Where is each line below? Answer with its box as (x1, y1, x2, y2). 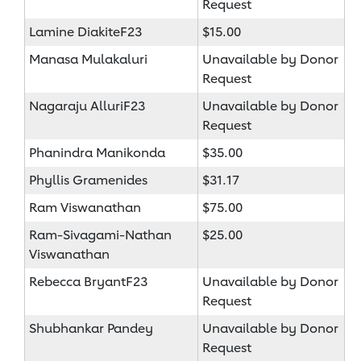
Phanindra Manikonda (29, 144, 165, 160)
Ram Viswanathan (29, 199, 141, 215)
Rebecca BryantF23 (29, 273, 147, 289)
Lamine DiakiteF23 (29, 23, 142, 39)
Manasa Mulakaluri (29, 51, 147, 67)
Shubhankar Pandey (29, 320, 153, 336)
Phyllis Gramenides (29, 172, 147, 188)
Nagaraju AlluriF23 (29, 98, 145, 114)
